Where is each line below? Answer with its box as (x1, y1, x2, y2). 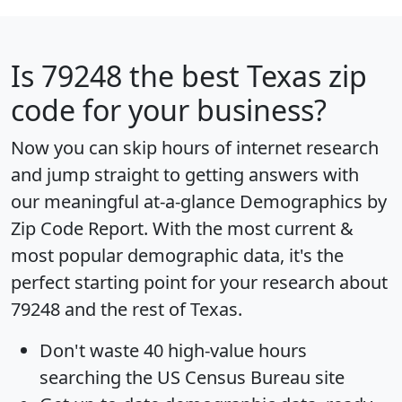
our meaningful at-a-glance (11, 188, 240, 214)
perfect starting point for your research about (11, 269, 388, 294)
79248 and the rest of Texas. (11, 296, 242, 321)
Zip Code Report (11, 215, 144, 240)
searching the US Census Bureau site (39, 364, 345, 389)
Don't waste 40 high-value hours (39, 337, 307, 363)
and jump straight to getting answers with (11, 162, 359, 187)
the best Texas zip (122, 56, 367, 95)
